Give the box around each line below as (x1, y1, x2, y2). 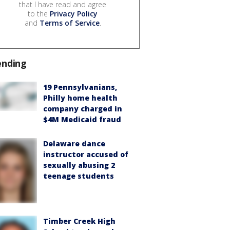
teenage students (43, 171, 114, 181)
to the (28, 9, 50, 19)
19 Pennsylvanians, (43, 82, 117, 92)
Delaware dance (43, 139, 105, 149)
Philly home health (43, 93, 118, 103)
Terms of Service (39, 18, 100, 28)
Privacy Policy (50, 9, 98, 19)
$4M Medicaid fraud (43, 114, 121, 125)
